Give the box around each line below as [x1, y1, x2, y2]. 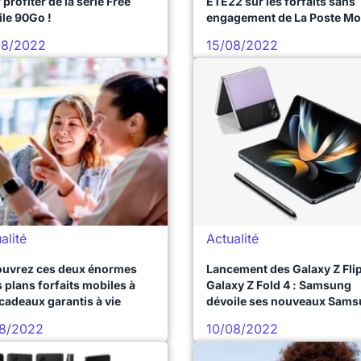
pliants [206, 310, 244, 324]
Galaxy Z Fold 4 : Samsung [206, 278, 351, 292]
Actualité [206, 230, 259, 247]
